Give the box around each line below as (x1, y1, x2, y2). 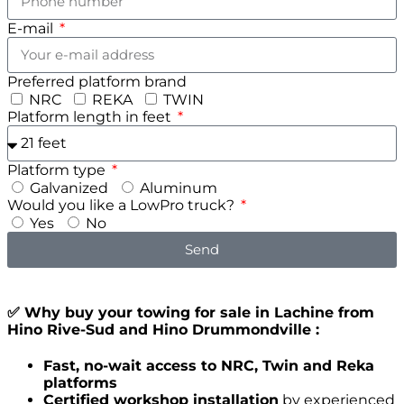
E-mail (7, 19, 57, 37)
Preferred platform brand (7, 72, 187, 90)
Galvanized (30, 179, 108, 197)
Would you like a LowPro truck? (7, 196, 238, 214)
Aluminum (140, 179, 217, 197)
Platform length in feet (7, 107, 175, 125)
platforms (43, 374, 117, 392)
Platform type (7, 161, 109, 179)
